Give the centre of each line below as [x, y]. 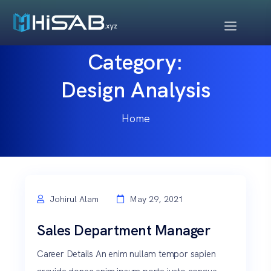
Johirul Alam [73, 199]
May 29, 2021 [156, 199]
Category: [135, 62]
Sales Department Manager [123, 230]
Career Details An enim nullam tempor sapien [126, 254]
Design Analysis [135, 90]
